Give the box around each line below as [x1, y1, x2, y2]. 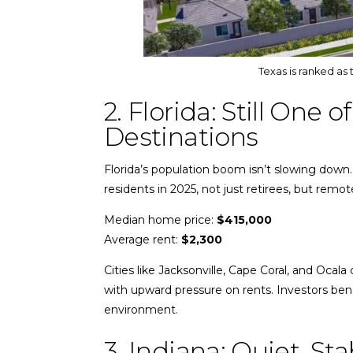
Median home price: [104, 212, 217, 227]
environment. [104, 302, 178, 317]
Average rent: [104, 232, 181, 247]
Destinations [104, 121, 258, 152]
